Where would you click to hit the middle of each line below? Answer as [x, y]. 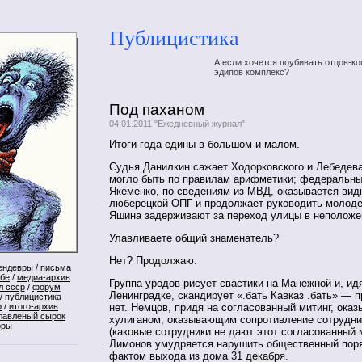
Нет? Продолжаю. [153, 260]
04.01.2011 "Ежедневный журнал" [177, 123]
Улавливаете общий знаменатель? [194, 238]
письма [56, 267]
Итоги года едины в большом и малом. [204, 145]
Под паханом [157, 109]
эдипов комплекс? [252, 72]
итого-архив [34, 306]
